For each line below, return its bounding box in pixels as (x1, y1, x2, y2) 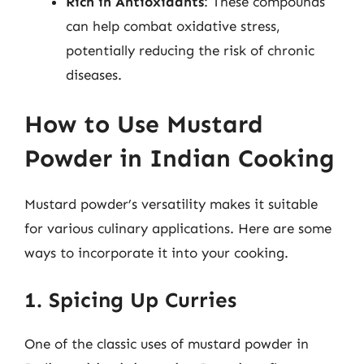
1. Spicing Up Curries (24, 287, 236, 313)
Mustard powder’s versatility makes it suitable (24, 196, 318, 212)
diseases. (66, 66, 122, 83)
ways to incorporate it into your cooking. (24, 245, 288, 261)
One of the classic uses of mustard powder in (24, 335, 309, 352)
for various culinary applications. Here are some (24, 220, 331, 236)
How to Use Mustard (24, 110, 263, 139)
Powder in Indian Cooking (24, 144, 335, 173)
